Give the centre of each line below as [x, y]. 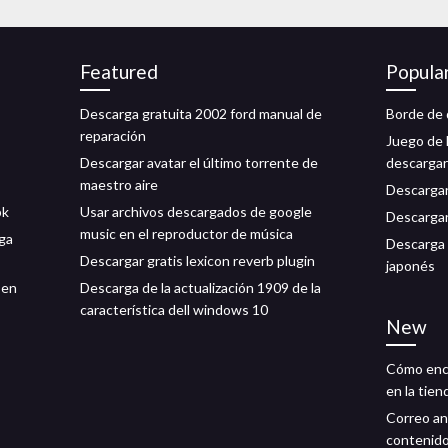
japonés [410, 265]
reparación [113, 135]
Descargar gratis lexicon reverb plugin [197, 260]
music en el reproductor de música [186, 233]
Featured [119, 71]
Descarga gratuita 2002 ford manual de [201, 113]
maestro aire [119, 184]
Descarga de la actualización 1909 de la [200, 287]
